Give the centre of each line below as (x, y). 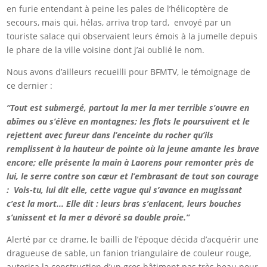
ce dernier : (30, 86)
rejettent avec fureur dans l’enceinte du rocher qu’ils (110, 135)
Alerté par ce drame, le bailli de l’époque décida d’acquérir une (133, 240)
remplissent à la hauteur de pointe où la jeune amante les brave (133, 149)
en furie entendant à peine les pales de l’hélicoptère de (118, 9)
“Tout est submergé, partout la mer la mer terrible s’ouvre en (128, 108)
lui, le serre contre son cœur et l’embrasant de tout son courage (133, 176)
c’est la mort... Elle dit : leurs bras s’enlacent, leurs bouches (124, 204)
